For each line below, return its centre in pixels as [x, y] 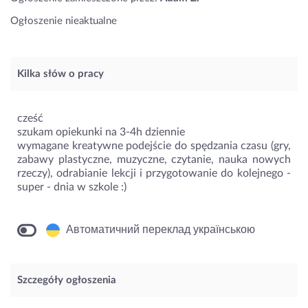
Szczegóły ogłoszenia [67, 280]
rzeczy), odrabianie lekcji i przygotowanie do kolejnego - [154, 174]
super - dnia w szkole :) [72, 187]
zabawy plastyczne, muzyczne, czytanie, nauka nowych [154, 160]
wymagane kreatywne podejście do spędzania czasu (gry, [154, 146]
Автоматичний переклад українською [159, 230]
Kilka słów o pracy [60, 74]
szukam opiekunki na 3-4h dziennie [101, 132]
